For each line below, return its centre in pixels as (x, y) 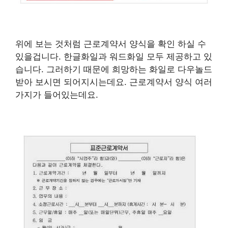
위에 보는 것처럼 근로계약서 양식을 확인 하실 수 (111, 44)
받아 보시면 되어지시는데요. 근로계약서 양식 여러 (114, 82)
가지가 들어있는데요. (57, 95)
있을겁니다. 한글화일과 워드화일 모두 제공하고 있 (114, 57)
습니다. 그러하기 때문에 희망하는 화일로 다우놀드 (114, 69)
